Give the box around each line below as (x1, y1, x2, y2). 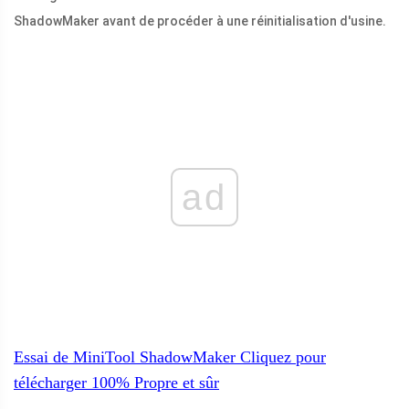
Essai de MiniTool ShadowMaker (14, 348, 236, 367)
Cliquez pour (236, 348, 326, 367)
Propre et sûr (130, 373, 219, 393)
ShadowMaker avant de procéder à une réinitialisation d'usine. (14, 14, 386, 29)
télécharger (14, 373, 87, 393)
